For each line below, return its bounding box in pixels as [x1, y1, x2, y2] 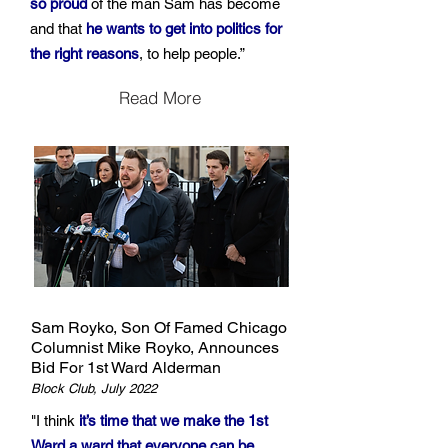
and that [30, 20, 86, 37]
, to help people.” [139, 45, 245, 62]
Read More [119, 86, 201, 108]
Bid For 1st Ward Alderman [31, 358, 221, 377]
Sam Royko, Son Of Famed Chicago [31, 318, 287, 337]
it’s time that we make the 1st [79, 412, 268, 429]
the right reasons [30, 45, 139, 62]
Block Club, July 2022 [31, 381, 157, 396]
